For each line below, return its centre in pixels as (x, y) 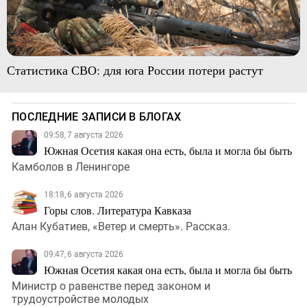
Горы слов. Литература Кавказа (118, 210)
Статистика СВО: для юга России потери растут (135, 70)
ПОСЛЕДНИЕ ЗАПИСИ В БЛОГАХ (97, 117)
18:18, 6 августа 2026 (84, 195)
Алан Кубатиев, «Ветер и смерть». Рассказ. (121, 227)
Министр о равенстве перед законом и (111, 286)
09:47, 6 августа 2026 (84, 255)
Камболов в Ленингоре (71, 167)
